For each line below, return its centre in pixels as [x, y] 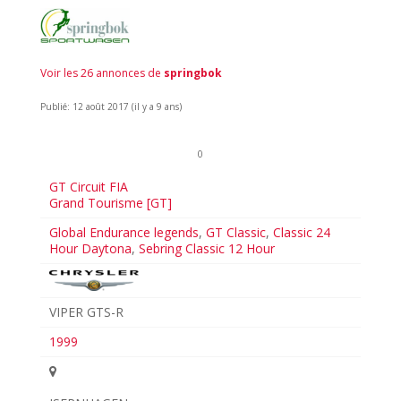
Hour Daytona [91, 249]
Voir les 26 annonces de [102, 73]
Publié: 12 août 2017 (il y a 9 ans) [111, 107]
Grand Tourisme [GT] [111, 203]
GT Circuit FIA [89, 187]
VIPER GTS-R [87, 312]
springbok [192, 73]
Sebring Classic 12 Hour [207, 249]
